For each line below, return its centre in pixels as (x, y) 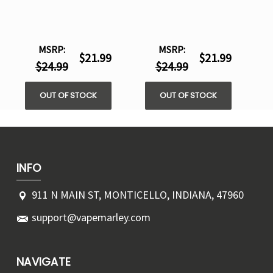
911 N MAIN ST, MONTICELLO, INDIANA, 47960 (138, 195)
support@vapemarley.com (91, 218)
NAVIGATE (44, 262)
